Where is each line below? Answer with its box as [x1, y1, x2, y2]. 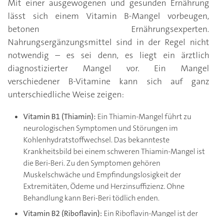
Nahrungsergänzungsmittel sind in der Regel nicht [8, 36, 209, 48]
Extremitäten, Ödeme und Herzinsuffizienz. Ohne [23, 181, 185, 192]
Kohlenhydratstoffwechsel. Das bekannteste [23, 135, 170, 145]
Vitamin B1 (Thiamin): [23, 111, 97, 122]
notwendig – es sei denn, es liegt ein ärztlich [8, 49, 209, 62]
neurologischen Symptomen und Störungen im [23, 123, 178, 134]
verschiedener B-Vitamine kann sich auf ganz [8, 76, 209, 88]
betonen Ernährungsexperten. [8, 23, 209, 35]
